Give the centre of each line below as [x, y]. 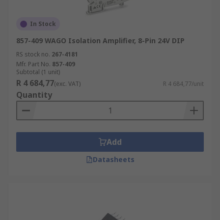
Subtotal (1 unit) [38, 72]
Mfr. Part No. [33, 64]
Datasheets [113, 159]
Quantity [34, 95]
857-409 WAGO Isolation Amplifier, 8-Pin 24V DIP [100, 41]
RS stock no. [33, 54]
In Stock [43, 24]
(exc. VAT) [67, 84]
